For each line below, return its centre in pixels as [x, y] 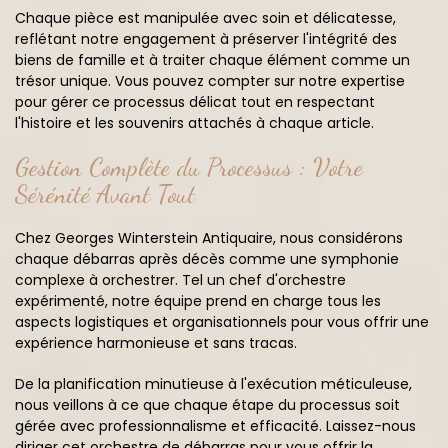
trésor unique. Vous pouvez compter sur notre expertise [210, 81]
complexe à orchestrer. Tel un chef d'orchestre [180, 280]
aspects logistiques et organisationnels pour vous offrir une [222, 322]
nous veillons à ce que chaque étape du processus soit [207, 405]
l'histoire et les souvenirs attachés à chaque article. [194, 123]
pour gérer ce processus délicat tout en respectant [195, 102]
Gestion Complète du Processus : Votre [189, 167]
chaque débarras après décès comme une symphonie [207, 259]
